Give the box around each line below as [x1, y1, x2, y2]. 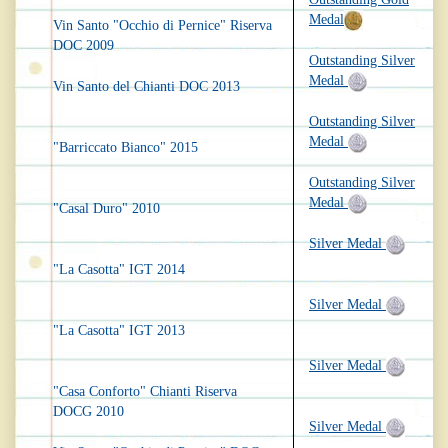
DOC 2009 [53, 38, 114, 53]
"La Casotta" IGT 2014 [53, 262, 185, 277]
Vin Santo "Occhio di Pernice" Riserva [53, 18, 272, 33]
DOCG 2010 [53, 404, 124, 419]
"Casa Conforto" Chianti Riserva [53, 384, 237, 399]
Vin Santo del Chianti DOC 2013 [53, 79, 240, 94]
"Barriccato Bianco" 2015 [53, 140, 198, 155]
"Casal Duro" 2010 [53, 201, 160, 216]
